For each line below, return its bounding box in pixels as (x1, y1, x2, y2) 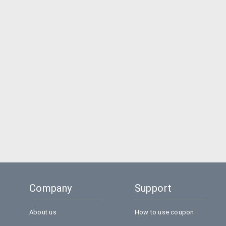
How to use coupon (134, 208, 194, 216)
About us (29, 208, 56, 216)
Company (29, 182, 72, 194)
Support (134, 182, 172, 194)
